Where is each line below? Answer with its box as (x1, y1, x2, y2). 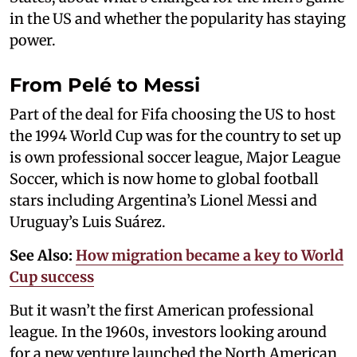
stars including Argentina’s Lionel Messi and (10, 190, 317, 210)
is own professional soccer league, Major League (10, 147, 340, 167)
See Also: (10, 245, 76, 265)
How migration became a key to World (76, 245, 343, 265)
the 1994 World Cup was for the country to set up (10, 126, 341, 145)
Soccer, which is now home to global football (10, 169, 319, 188)
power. (10, 30, 56, 49)
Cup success (10, 267, 94, 286)
